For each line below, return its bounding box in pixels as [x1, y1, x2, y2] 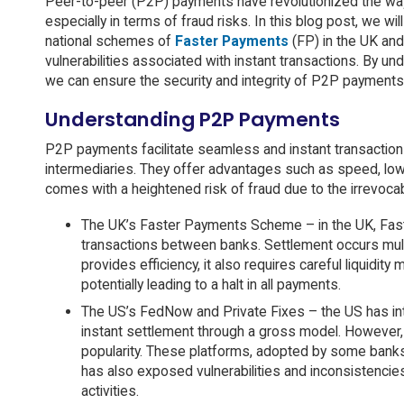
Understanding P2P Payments [44, 106, 340, 134]
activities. [80, 382, 139, 400]
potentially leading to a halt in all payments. [80, 276, 341, 294]
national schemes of [44, 32, 175, 50]
